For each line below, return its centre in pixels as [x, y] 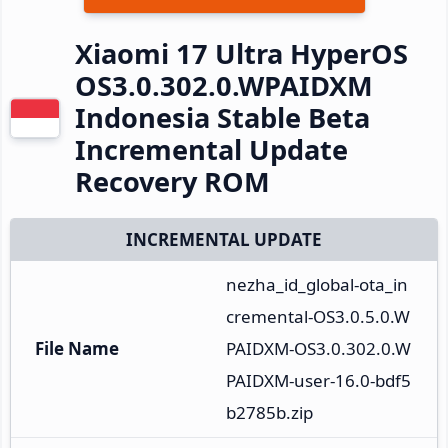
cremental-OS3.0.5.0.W [318, 316]
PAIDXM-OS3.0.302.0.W [318, 348]
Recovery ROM [172, 181]
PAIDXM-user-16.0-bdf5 [318, 380]
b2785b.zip [269, 412]
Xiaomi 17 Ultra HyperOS [241, 53]
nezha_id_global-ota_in [317, 284]
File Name [77, 348]
